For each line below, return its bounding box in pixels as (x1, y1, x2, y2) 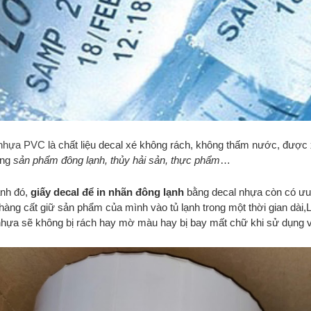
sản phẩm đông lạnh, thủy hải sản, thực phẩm (13, 153, 220, 166)
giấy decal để (31, 185, 96, 198)
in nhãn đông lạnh (96, 185, 187, 198)
